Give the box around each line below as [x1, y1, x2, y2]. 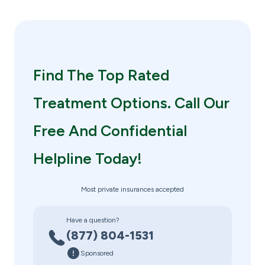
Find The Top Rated [33, 66, 169, 85]
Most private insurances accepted [81, 185, 184, 194]
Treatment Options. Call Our [33, 94, 230, 112]
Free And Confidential [33, 122, 187, 140]
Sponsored [80, 249, 114, 258]
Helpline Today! [33, 150, 142, 168]
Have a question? [66, 216, 119, 225]
